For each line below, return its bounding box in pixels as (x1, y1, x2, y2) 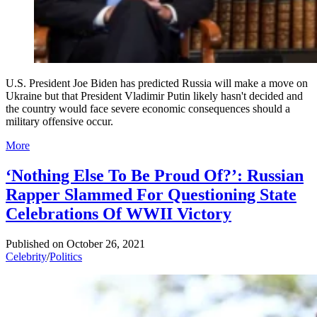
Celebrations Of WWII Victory (6, 204, 231, 223)
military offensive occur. (6, 115, 113, 127)
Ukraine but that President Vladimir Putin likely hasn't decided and (6, 89, 303, 102)
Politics (50, 250, 82, 263)
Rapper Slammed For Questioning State (6, 185, 296, 204)
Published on (6, 237, 64, 250)
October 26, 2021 (67, 237, 145, 250)
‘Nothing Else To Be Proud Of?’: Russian (6, 166, 304, 185)
